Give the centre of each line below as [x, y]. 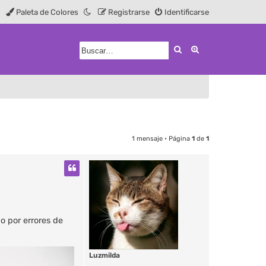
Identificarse [187, 12]
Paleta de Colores [47, 12]
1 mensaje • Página [162, 138]
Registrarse [129, 12]
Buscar [196, 49]
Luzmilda [104, 255]
